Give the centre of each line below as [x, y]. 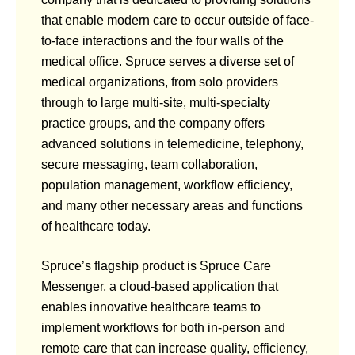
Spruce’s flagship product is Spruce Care [156, 265]
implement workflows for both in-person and [163, 327]
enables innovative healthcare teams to [151, 307]
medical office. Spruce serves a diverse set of [168, 61]
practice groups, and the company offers [153, 123]
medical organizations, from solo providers [160, 82]
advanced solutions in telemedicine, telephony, [172, 143]
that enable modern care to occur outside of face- [177, 20]
